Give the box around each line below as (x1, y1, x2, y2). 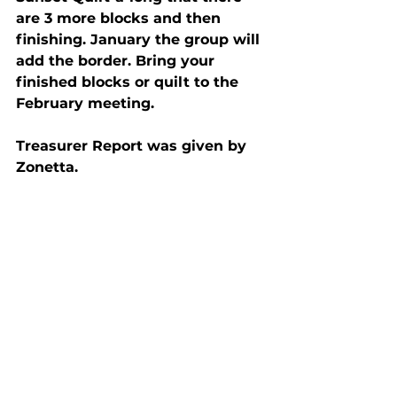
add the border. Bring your (16, 51, 219, 69)
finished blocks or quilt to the (16, 73, 243, 90)
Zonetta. (16, 158, 78, 175)
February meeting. (16, 94, 154, 112)
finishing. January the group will (16, 30, 264, 48)
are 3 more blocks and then (16, 9, 225, 27)
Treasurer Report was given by (16, 136, 251, 154)
